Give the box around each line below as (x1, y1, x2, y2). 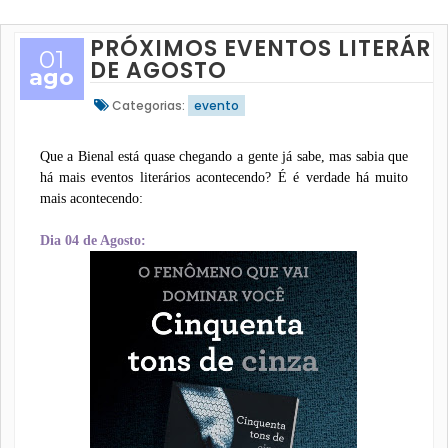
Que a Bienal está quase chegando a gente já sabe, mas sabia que (39, 149, 409, 164)
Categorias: (108, 97, 188, 114)
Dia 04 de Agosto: (39, 233, 146, 248)
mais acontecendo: (39, 191, 143, 206)
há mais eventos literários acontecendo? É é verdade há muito (39, 170, 409, 185)
